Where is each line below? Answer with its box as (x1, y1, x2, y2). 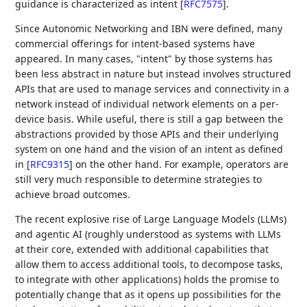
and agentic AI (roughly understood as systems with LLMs (15, 228, 282, 241)
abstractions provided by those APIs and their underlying (15, 127, 280, 140)
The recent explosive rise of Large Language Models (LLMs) (15, 212, 287, 225)
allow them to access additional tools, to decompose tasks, (15, 258, 284, 271)
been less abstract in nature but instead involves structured (15, 67, 292, 80)
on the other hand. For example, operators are (73, 158, 289, 171)
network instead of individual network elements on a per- (15, 97, 280, 110)
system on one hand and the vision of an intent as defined (15, 143, 284, 156)
